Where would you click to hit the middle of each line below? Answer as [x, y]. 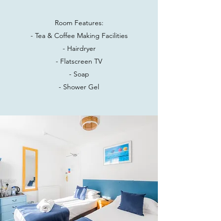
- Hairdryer [79, 48]
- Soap [79, 74]
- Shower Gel [79, 87]
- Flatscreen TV [79, 61]
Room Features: [79, 23]
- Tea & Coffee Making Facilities [79, 36]
